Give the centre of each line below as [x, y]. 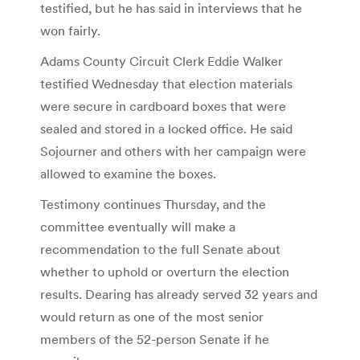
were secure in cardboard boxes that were [163, 106]
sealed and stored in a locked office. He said [166, 128]
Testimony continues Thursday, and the [153, 204]
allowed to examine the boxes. [128, 173]
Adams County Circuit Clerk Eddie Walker [162, 61]
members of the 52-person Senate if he [155, 339]
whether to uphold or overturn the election [165, 271]
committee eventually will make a [138, 226]
